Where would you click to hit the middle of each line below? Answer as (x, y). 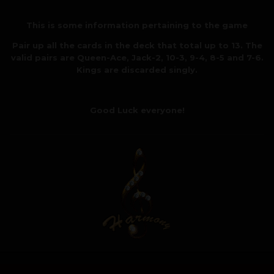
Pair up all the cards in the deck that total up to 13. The (137, 45)
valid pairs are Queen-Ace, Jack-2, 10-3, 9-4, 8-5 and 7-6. (137, 57)
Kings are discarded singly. (137, 69)
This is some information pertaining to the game (137, 25)
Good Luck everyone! (137, 110)
